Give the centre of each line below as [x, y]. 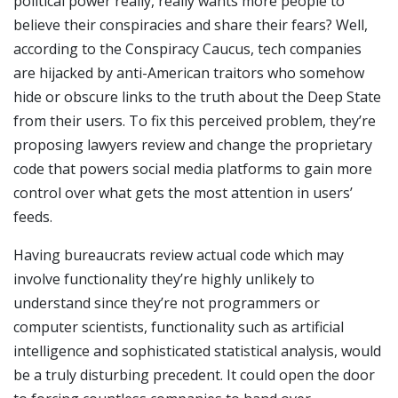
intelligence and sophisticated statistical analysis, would [197, 351]
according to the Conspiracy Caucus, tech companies [187, 49]
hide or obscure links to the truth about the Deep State [197, 97]
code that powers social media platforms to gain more [193, 169]
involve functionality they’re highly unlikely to [164, 279]
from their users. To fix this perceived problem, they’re [195, 121]
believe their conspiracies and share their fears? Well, [191, 25]
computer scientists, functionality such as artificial [179, 327]
